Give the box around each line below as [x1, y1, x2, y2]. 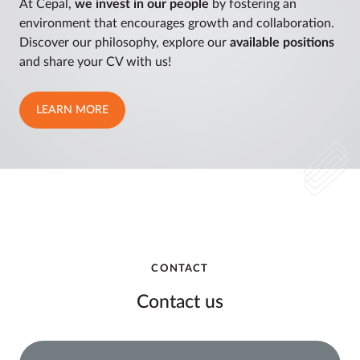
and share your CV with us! [19, 55, 171, 68]
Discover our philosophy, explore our [19, 35, 230, 49]
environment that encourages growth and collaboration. [19, 16, 334, 30]
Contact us [137, 292, 223, 311]
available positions [230, 35, 334, 49]
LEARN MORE [36, 104, 108, 116]
